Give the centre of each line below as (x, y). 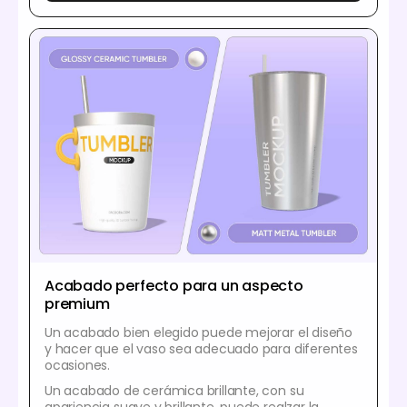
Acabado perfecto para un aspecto (174, 286)
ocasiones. (78, 366)
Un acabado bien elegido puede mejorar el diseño (199, 333)
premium (77, 304)
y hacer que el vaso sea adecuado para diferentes (201, 349)
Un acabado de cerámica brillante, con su (174, 391)
